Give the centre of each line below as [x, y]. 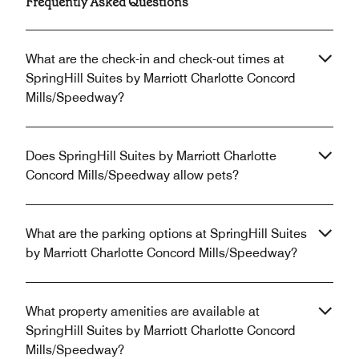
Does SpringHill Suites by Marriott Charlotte [151, 155]
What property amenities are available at [143, 311]
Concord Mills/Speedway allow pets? [132, 175]
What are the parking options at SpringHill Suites [166, 233]
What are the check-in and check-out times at [155, 58]
